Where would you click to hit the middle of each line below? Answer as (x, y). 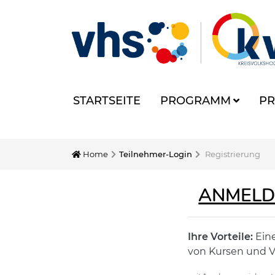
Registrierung (232, 154)
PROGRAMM (196, 101)
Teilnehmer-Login (156, 154)
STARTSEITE (107, 101)
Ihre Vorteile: (221, 237)
